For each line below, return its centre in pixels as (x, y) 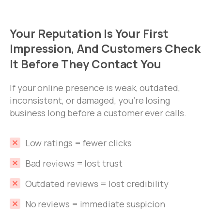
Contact (115, 64)
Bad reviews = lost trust (74, 163)
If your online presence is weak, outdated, (95, 87)
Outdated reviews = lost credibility (97, 183)
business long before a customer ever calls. (98, 113)
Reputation (69, 34)
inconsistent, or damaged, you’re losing (90, 100)
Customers (132, 49)
